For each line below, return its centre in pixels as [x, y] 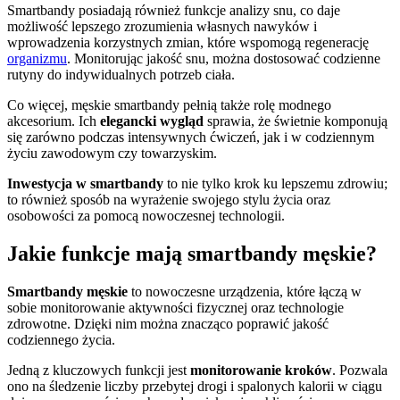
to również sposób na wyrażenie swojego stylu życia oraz [169, 199]
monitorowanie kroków [261, 370]
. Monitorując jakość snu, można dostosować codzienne [224, 58]
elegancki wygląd [152, 121]
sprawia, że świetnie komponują [296, 121]
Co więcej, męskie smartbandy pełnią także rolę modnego [169, 104]
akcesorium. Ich [54, 121]
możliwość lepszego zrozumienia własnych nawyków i [162, 26]
